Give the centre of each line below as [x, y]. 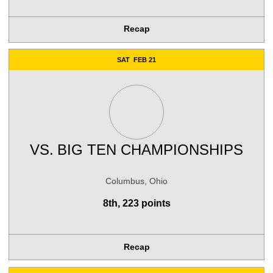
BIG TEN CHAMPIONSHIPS [150, 149]
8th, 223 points [136, 203]
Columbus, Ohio [136, 181]
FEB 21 [144, 59]
